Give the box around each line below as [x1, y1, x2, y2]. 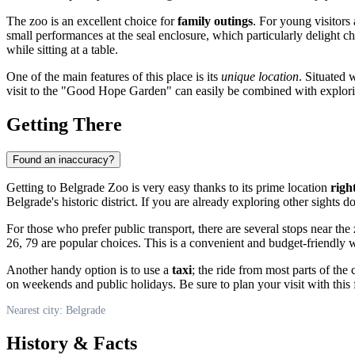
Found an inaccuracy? [13, 153, 114, 166]
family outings [177, 13, 253, 28]
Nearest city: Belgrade [6, 303, 105, 316]
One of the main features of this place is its [6, 69, 221, 83]
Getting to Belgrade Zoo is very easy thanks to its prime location [6, 180, 330, 194]
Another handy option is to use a [6, 262, 172, 277]
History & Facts [6, 332, 137, 353]
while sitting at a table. [6, 42, 118, 56]
